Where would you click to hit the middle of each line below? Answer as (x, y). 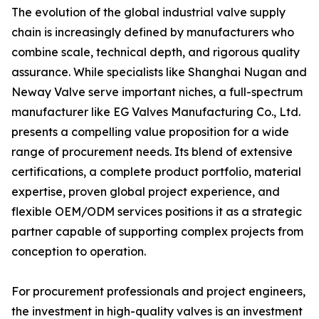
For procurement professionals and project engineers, (158, 292)
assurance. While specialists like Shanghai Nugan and (159, 72)
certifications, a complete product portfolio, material (156, 172)
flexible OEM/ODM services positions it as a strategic (157, 212)
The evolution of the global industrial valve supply (148, 12)
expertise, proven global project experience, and (146, 192)
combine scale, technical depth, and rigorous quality (156, 52)
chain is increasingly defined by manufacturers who (153, 32)
